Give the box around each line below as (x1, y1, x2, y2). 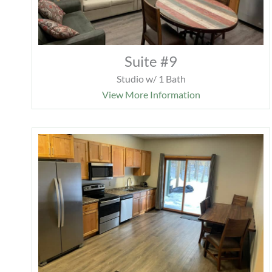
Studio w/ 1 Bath (116, 72, 186, 84)
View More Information (101, 88, 200, 100)
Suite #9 (124, 52, 178, 70)
